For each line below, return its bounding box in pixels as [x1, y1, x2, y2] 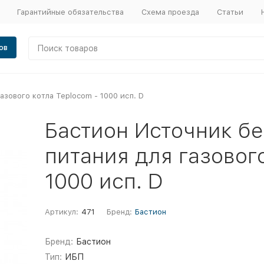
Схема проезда [141, 7, 199, 16]
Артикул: [44, 207, 78, 216]
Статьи [216, 7, 243, 16]
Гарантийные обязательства [16, 7, 124, 16]
